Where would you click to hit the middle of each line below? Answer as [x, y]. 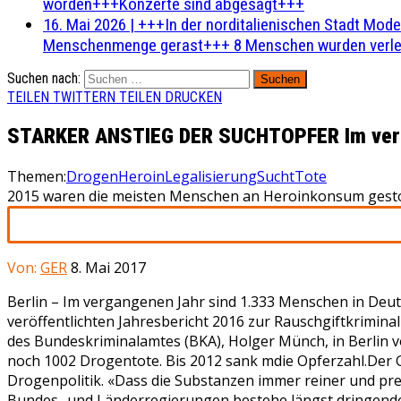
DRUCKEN [193, 97]
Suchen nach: [44, 78]
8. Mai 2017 [108, 267]
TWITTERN [84, 97]
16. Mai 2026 [85, 25]
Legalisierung [211, 176]
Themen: [37, 176]
